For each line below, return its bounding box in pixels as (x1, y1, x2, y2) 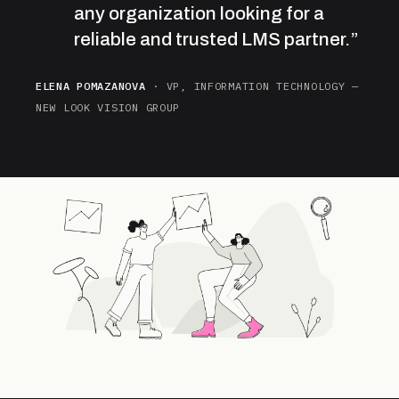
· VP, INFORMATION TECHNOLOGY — (145, 78, 359, 93)
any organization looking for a (74, 3, 324, 23)
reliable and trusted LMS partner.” (74, 28, 358, 49)
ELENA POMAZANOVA (36, 78, 146, 93)
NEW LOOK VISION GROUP (36, 100, 181, 114)
